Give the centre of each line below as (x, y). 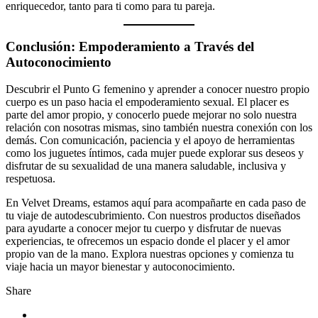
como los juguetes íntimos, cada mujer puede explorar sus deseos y (155, 153)
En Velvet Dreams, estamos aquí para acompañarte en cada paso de (156, 203)
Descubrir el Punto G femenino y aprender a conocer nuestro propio (158, 89)
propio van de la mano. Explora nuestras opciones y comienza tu (150, 254)
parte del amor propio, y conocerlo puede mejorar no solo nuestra (151, 115)
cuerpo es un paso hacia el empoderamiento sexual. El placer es (147, 102)
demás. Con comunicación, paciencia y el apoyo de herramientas (150, 141)
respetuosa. (31, 179)
